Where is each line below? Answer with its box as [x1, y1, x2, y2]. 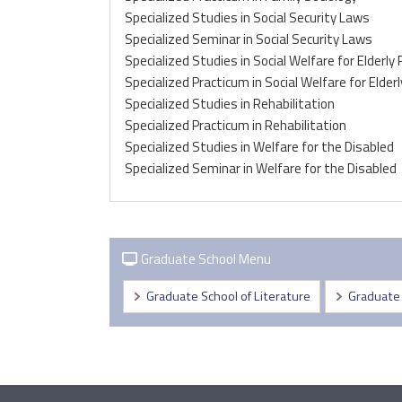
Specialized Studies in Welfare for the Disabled [125, 136, 394, 158]
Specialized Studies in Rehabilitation [125, 93, 335, 115]
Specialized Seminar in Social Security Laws [125, 29, 372, 50]
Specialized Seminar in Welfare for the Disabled [125, 158, 397, 179]
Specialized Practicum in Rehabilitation [125, 115, 346, 136]
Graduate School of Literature [146, 286, 310, 307]
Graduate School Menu [141, 249, 271, 270]
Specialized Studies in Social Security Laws [125, 7, 370, 29]
